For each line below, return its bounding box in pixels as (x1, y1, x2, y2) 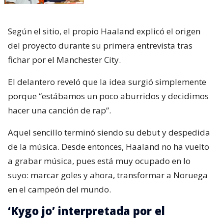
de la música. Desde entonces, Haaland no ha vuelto (8, 140, 209, 152)
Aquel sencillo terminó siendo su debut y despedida (8, 126, 210, 138)
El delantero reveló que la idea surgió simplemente (8, 76, 206, 87)
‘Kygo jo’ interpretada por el (8, 203, 165, 218)
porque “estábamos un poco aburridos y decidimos (8, 90, 209, 102)
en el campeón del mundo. (8, 183, 111, 195)
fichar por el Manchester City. (8, 54, 121, 65)
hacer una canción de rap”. (8, 104, 111, 116)
